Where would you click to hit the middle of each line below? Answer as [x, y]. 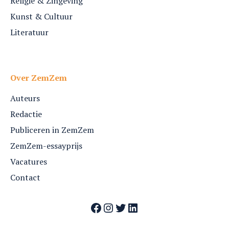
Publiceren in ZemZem [52, 130]
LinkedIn [150, 207]
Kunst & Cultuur [41, 16]
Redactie [26, 114]
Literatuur [29, 32]
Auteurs [25, 98]
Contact [25, 177]
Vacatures [29, 161]
